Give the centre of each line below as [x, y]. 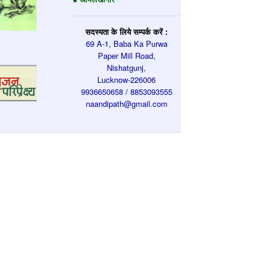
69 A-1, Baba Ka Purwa [126, 43]
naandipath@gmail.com [126, 103]
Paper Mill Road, [126, 55]
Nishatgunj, [127, 67]
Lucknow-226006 [127, 79]
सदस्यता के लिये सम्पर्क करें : [127, 31]
